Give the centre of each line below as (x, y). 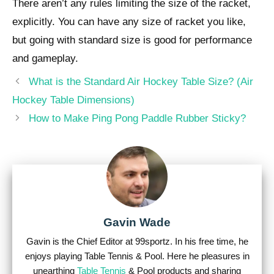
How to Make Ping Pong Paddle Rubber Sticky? (138, 119)
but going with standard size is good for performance (132, 40)
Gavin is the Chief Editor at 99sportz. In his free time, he (137, 241)
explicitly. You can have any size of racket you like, (129, 21)
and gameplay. (45, 58)
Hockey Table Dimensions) (73, 100)
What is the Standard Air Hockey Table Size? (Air (141, 82)
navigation (35, 95)
